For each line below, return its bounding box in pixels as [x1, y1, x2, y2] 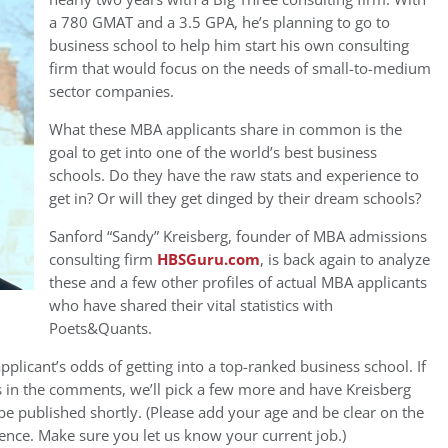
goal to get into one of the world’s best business [49, 142, 377, 163]
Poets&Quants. [49, 318, 152, 339]
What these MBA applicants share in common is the [49, 119, 402, 140]
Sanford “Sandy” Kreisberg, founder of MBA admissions [49, 226, 427, 247]
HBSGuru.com [157, 249, 260, 270]
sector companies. [49, 81, 174, 102]
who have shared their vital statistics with [49, 295, 333, 316]
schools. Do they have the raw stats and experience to [49, 165, 419, 186]
